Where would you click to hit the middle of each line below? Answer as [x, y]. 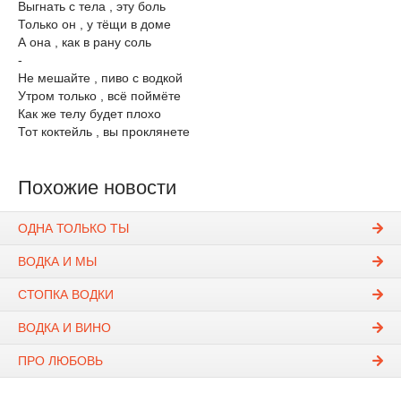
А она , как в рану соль [85, 42]
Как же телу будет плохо [90, 113]
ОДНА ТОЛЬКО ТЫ [73, 229]
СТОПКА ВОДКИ [66, 295]
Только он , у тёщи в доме [94, 24]
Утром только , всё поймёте [99, 95]
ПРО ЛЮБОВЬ [60, 361]
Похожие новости [97, 187]
